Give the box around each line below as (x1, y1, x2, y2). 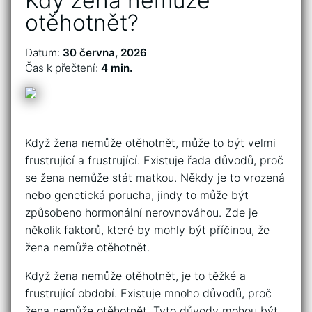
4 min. (101, 61, 132, 75)
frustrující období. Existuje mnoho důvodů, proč (25, 286, 272, 301)
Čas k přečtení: (25, 61, 101, 75)
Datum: (25, 46, 63, 60)
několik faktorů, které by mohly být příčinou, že (25, 223, 270, 237)
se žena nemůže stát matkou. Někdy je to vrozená (25, 171, 285, 185)
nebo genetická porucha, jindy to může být (25, 188, 249, 203)
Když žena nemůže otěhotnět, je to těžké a (25, 269, 246, 283)
